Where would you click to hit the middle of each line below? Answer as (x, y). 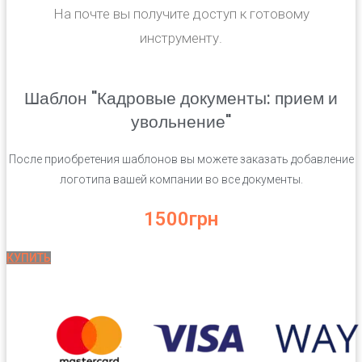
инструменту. (181, 38)
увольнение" (181, 121)
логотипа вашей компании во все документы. (181, 179)
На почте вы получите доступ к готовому (181, 13)
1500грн (181, 219)
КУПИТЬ (29, 257)
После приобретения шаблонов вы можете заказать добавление (181, 159)
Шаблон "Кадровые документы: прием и (181, 98)
